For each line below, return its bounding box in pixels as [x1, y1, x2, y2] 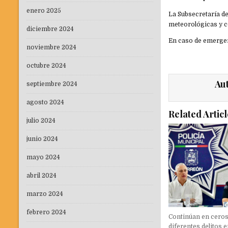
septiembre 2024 [26, 80, 77, 88]
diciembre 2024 [26, 25, 74, 33]
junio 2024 [26, 135, 58, 143]
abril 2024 [26, 172, 56, 180]
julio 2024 [26, 117, 55, 125]
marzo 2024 [26, 190, 63, 198]
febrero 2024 [26, 209, 66, 216]
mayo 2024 [26, 154, 60, 161]
